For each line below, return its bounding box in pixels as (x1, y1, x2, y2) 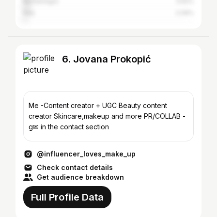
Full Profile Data (31, 191, 104, 203)
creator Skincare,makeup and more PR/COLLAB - (29, 112, 54, 120)
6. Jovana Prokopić (62, 53, 151, 65)
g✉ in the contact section (29, 123, 109, 131)
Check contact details (37, 163, 113, 171)
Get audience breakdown (37, 173, 124, 181)
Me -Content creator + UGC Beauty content (29, 101, 119, 109)
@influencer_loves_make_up (37, 150, 136, 158)
